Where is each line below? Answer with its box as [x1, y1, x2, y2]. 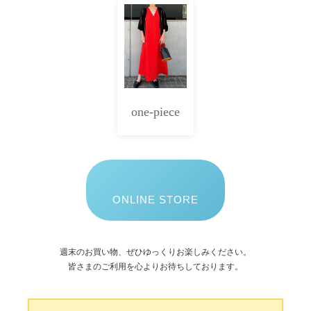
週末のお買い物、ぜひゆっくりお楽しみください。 [60, 247, 251, 258]
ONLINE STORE [112, 194, 199, 206]
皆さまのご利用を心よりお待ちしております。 [68, 262, 243, 272]
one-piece [131, 105, 180, 119]
